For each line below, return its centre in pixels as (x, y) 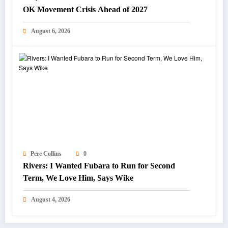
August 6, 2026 (51, 31)
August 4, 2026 (51, 200)
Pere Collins (46, 154)
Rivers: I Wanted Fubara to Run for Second (99, 166)
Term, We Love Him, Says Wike (78, 178)
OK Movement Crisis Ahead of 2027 (85, 10)
